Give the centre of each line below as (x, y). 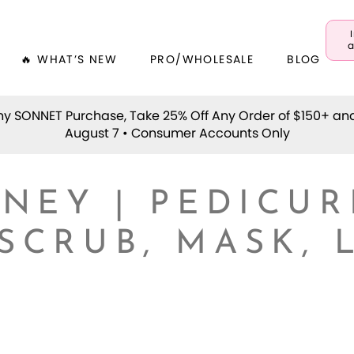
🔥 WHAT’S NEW (69, 60)
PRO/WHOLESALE (202, 60)
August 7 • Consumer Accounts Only (177, 133)
